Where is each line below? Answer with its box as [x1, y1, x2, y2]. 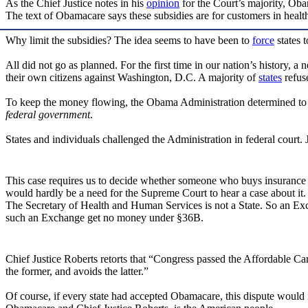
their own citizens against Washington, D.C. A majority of [5, 71, 258, 84]
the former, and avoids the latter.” [5, 265, 148, 278]
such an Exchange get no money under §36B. [5, 212, 203, 224]
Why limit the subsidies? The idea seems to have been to [5, 34, 252, 47]
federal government [5, 109, 90, 121]
